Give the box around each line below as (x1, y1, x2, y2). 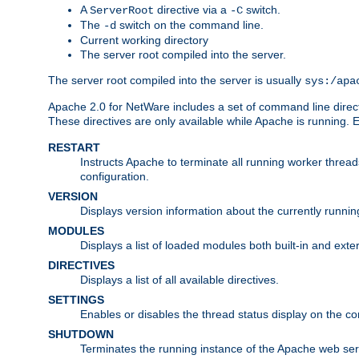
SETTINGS (48, 292, 104, 306)
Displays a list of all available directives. (80, 272, 279, 286)
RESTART (48, 140, 100, 154)
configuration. (80, 169, 149, 183)
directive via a (154, 2, 230, 16)
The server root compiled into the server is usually (48, 73, 305, 87)
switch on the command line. (116, 18, 264, 31)
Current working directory (80, 33, 208, 46)
